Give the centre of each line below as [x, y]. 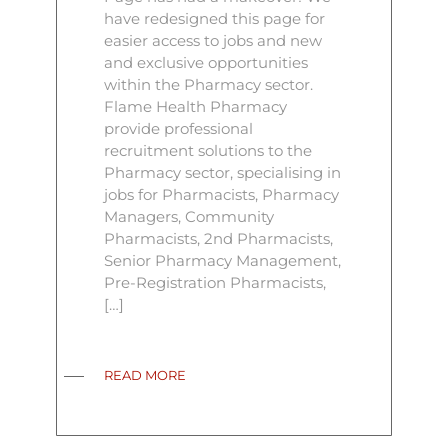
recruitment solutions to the [208, 150]
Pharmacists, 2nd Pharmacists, [219, 238]
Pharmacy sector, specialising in [223, 172]
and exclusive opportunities [206, 62]
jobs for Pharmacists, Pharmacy [222, 194]
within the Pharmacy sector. [209, 84]
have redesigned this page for [215, 18]
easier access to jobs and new [213, 40]
